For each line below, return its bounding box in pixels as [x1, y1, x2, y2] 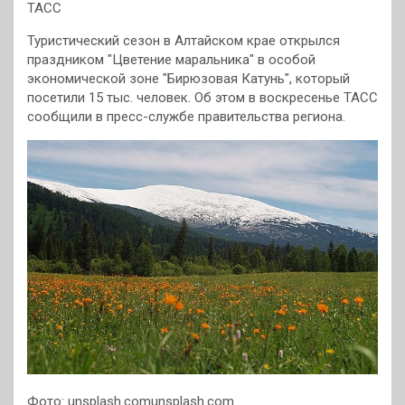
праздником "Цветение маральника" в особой [27, 52, 316, 68]
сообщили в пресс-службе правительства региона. [27, 108, 345, 125]
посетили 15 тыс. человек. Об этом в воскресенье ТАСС [27, 89, 378, 106]
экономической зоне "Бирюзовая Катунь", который [27, 71, 350, 87]
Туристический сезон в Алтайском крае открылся [27, 33, 340, 49]
